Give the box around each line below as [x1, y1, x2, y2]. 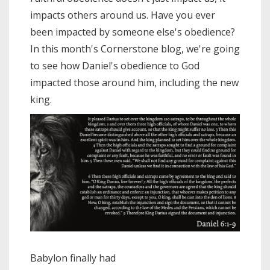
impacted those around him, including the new [30, 75, 239, 89]
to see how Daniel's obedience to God [30, 58, 199, 72]
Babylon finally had [30, 251, 116, 265]
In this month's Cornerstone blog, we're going [30, 42, 240, 55]
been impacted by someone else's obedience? [30, 25, 235, 39]
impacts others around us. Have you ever [30, 8, 215, 22]
